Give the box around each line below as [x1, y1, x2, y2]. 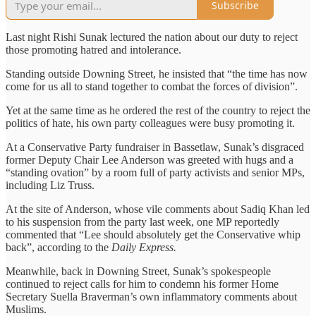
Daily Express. [111, 241, 176, 253]
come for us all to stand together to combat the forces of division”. [6, 80, 298, 92]
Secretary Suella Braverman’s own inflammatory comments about [6, 290, 297, 303]
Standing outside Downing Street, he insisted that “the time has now [6, 67, 308, 80]
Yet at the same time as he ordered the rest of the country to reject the [6, 104, 310, 116]
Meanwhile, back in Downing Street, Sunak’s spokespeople [6, 265, 271, 277]
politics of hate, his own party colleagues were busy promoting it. [6, 116, 295, 129]
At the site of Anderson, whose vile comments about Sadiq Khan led [6, 202, 310, 215]
